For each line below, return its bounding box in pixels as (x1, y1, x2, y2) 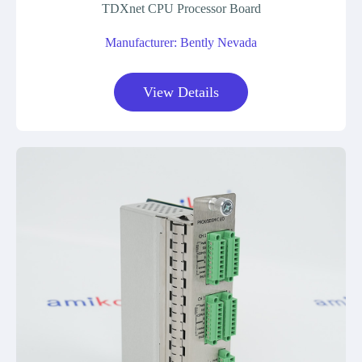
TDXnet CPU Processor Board (101, 2, 261, 15)
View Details (143, 84, 219, 100)
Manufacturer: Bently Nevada (105, 36, 257, 49)
